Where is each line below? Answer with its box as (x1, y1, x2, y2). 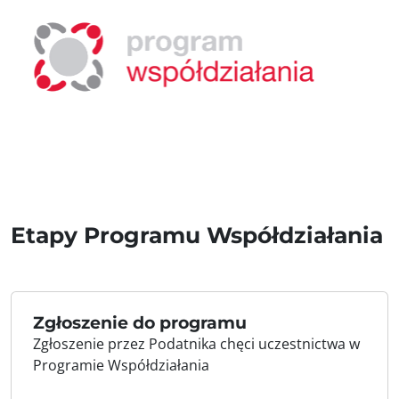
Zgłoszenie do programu (33, 313, 247, 333)
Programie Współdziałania (33, 355, 213, 375)
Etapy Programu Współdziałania (11, 222, 383, 248)
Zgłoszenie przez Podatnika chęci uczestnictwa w (33, 334, 360, 354)
